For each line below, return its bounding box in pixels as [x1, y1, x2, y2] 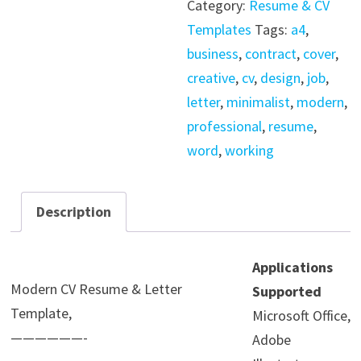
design [260, 68, 301, 87]
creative [187, 68, 236, 87]
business [187, 44, 239, 63]
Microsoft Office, [251, 306, 351, 326]
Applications [251, 258, 333, 277]
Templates [187, 20, 252, 39]
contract [245, 44, 297, 63]
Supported [251, 282, 322, 301]
